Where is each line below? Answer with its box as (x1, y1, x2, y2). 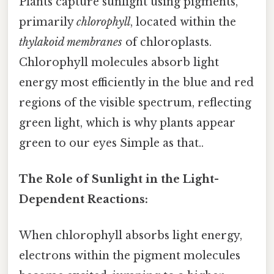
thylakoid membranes (19, 35, 122, 49)
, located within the (130, 15, 236, 29)
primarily (19, 15, 76, 29)
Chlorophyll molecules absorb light (19, 55, 219, 69)
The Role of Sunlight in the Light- (19, 172, 219, 186)
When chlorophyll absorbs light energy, (19, 229, 242, 243)
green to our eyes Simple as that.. (19, 136, 204, 150)
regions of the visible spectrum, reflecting (19, 95, 251, 109)
